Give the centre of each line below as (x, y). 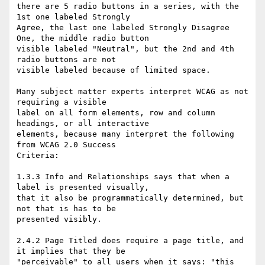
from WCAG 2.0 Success (69, 145)
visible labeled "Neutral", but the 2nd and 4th (125, 49)
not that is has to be (69, 209)
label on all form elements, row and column (116, 113)
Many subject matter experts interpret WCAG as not (132, 92)
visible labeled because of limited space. (116, 70)
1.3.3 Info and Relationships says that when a (123, 177)
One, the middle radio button (85, 38)
